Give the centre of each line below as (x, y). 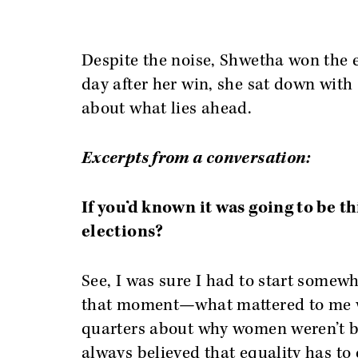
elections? (123, 232)
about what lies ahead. (167, 109)
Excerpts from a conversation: (196, 158)
